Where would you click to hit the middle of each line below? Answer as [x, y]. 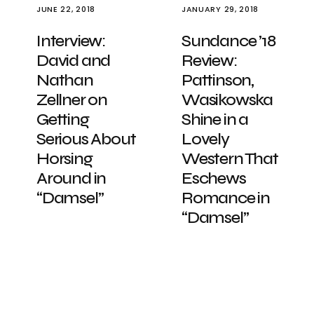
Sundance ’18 [228, 41]
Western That [230, 159]
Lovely [205, 139]
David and [74, 61]
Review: [209, 61]
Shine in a [215, 120]
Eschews [214, 178]
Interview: [71, 41]
